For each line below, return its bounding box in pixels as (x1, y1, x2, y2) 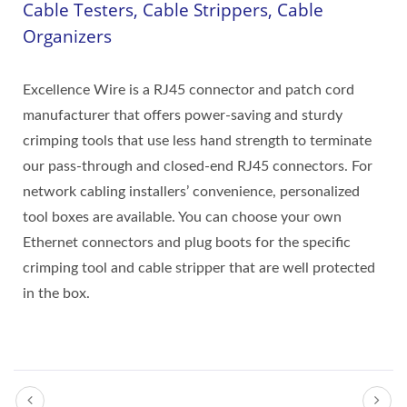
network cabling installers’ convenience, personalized (23, 184, 360, 199)
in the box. (23, 286, 90, 301)
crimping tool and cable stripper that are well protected (23, 261, 375, 275)
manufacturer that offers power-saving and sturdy (23, 108, 342, 123)
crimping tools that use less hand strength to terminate (23, 134, 372, 148)
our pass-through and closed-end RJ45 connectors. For (23, 159, 372, 174)
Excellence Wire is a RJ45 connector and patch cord (23, 83, 354, 97)
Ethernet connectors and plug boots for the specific (23, 235, 351, 250)
